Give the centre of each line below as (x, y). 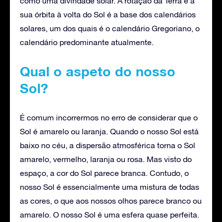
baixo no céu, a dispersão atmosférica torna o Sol (108, 145)
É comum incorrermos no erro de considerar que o (109, 117)
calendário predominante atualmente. (87, 42)
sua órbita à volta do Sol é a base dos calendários (108, 14)
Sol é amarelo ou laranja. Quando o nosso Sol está (109, 131)
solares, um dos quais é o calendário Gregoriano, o (110, 28)
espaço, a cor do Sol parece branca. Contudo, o (104, 173)
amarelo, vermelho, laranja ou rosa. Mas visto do (106, 159)
